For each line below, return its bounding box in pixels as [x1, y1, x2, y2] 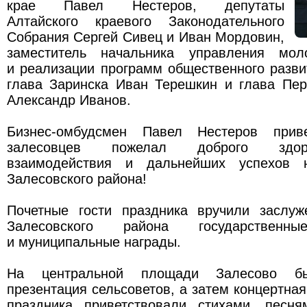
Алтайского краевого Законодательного [7, 13, 284, 29]
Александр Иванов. [7, 92, 131, 108]
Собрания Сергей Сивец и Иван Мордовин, [7, 29, 284, 45]
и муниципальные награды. [7, 234, 181, 249]
